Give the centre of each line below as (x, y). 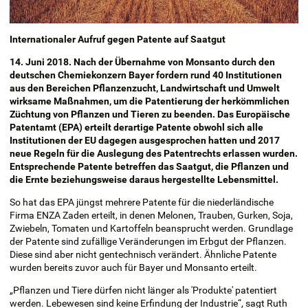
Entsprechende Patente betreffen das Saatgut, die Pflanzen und (149, 166)
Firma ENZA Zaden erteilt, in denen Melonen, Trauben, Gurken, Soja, (151, 215)
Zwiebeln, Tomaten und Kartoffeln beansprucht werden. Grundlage (151, 228)
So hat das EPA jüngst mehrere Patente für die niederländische (142, 202)
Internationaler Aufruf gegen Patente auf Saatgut (118, 39)
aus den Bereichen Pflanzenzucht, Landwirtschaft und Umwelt (145, 88)
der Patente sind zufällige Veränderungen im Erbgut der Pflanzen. (148, 241)
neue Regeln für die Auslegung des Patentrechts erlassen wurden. (154, 153)
